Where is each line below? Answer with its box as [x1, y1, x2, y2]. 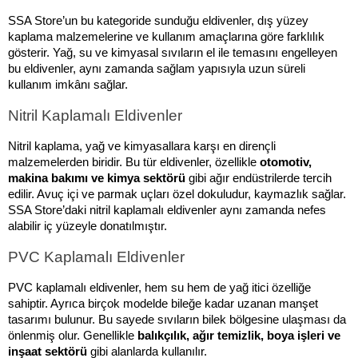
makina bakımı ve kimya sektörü [8, 172, 185, 185]
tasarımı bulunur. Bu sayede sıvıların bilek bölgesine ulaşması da [8, 313, 346, 326]
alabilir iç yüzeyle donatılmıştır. [8, 220, 167, 233]
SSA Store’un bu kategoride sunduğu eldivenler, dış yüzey [8, 14, 308, 27]
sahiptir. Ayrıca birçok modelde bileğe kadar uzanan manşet [8, 297, 318, 310]
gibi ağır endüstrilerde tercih [185, 172, 332, 185]
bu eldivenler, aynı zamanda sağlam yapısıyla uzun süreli [8, 62, 305, 75]
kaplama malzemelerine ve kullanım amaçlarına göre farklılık [8, 30, 324, 43]
